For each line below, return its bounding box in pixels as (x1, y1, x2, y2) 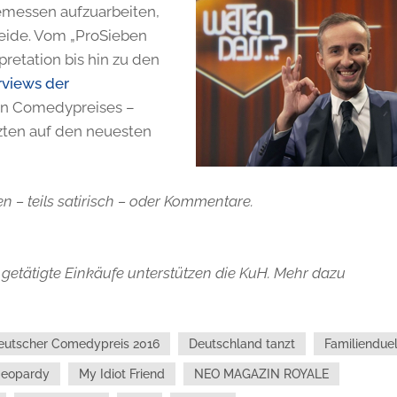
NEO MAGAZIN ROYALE (193, 367, 329, 381)
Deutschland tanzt (188, 337, 295, 351)
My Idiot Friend (78, 367, 165, 381)
